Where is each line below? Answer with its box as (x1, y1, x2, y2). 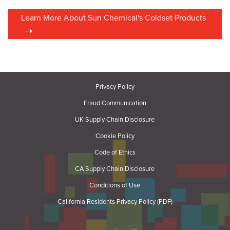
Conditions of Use (89, 181, 141, 190)
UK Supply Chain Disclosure (75, 116, 155, 124)
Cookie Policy (95, 132, 135, 141)
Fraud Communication (84, 99, 146, 108)
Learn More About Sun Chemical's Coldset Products (21, 13, 206, 24)
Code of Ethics (94, 148, 136, 157)
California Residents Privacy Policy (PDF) (57, 198, 172, 206)
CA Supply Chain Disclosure (75, 165, 155, 174)
